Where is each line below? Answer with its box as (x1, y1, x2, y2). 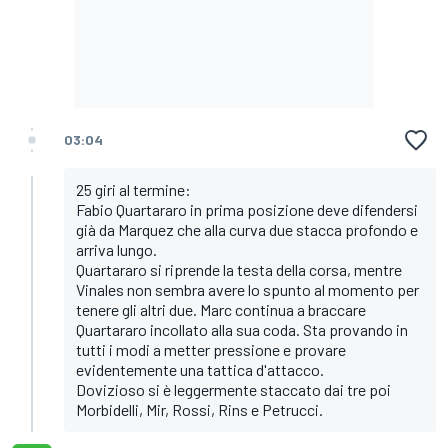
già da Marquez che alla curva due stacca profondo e (76, 220, 418, 240)
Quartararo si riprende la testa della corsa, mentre (76, 260, 402, 280)
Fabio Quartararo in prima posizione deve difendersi (76, 200, 418, 220)
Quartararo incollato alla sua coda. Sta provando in (76, 320, 408, 340)
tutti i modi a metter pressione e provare (76, 340, 346, 360)
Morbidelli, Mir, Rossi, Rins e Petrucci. (76, 400, 323, 420)
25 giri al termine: (76, 180, 191, 200)
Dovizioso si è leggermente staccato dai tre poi (76, 380, 391, 400)
